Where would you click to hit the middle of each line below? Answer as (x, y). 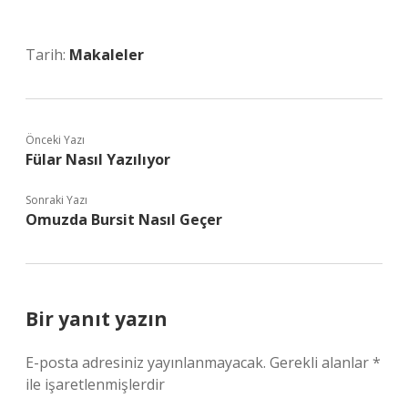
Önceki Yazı (55, 140)
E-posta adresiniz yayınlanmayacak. (146, 362)
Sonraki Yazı (56, 200)
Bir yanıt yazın (97, 319)
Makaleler (107, 55)
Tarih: (47, 55)
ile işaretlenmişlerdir (95, 384)
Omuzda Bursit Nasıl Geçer (124, 219)
